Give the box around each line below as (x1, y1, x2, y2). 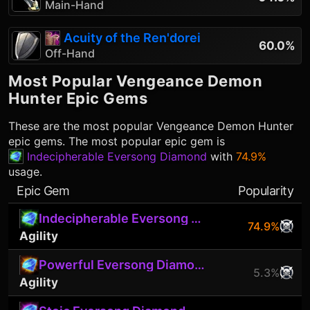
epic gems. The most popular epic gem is (8, 134, 225, 148)
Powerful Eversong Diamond (194, 257, 205, 272)
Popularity (238, 183, 293, 198)
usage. (8, 165, 42, 179)
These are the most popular (8, 119, 156, 133)
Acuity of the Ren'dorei (64, 30, 201, 45)
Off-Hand (45, 46, 95, 60)
